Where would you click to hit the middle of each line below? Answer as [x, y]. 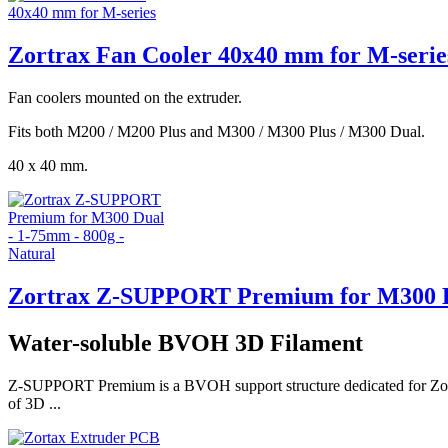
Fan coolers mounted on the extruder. [125, 97]
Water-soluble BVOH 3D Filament [185, 342]
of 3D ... [34, 403]
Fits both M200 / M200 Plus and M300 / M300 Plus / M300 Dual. [216, 131]
